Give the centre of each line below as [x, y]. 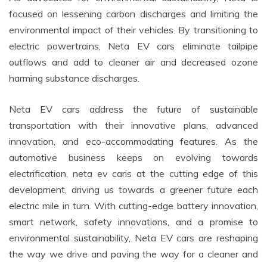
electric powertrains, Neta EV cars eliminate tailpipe [133, 46]
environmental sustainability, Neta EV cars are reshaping [133, 238]
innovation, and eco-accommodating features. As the [133, 142]
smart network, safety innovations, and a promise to [133, 222]
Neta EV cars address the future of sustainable [133, 109]
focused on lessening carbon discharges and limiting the [133, 14]
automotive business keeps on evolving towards [133, 158]
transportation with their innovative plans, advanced [133, 125]
